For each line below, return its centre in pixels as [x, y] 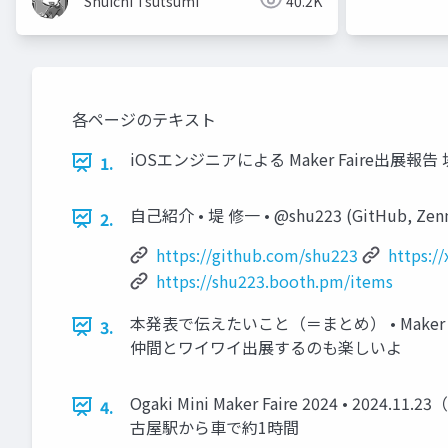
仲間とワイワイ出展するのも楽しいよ [266, 346]
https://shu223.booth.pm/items [274, 280]
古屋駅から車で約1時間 [214, 426]
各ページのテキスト [144, 118]
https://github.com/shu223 [257, 254]
